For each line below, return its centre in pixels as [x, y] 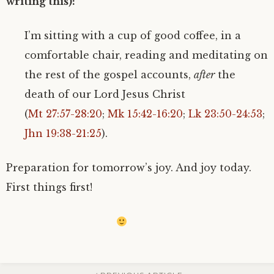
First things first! [49, 187]
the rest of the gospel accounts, [109, 75]
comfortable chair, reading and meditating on [146, 55]
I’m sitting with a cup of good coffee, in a [133, 35]
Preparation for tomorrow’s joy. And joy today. [129, 168]
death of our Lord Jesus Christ [105, 94]
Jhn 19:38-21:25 [63, 133]
